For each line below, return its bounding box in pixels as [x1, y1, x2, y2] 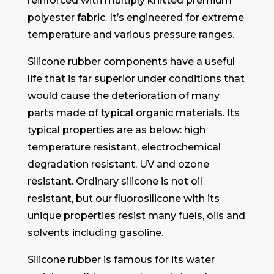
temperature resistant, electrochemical [27, 141, 221, 154]
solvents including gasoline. [27, 227, 163, 239]
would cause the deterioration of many [27, 90, 220, 102]
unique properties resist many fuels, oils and [27, 210, 245, 222]
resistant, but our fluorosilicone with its [27, 193, 220, 205]
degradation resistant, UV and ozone [27, 158, 209, 171]
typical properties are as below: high [27, 124, 206, 136]
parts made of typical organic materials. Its [27, 107, 240, 119]
